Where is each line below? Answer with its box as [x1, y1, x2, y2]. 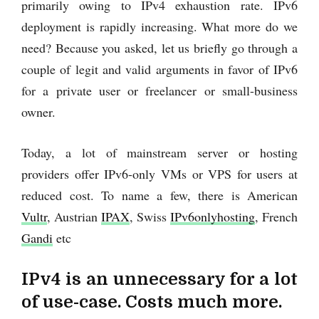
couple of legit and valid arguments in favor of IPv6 [21, 60, 298, 78]
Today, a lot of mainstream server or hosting [21, 143, 298, 161]
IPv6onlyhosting [170, 207, 255, 225]
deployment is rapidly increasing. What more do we [21, 17, 298, 35]
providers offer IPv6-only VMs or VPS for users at [21, 164, 298, 182]
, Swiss [130, 207, 170, 225]
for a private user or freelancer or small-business [21, 81, 298, 99]
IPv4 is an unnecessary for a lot [21, 268, 298, 289]
